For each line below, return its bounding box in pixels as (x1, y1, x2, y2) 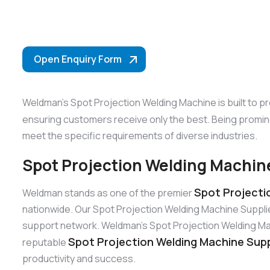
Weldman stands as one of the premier (22, 186, 194, 199)
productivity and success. (22, 251, 136, 265)
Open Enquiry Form (34, 52, 122, 66)
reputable (22, 235, 68, 249)
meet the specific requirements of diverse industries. (22, 129, 257, 143)
